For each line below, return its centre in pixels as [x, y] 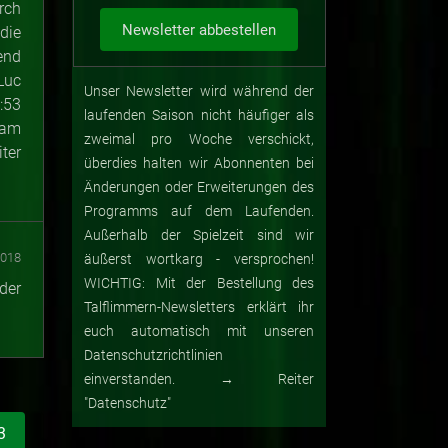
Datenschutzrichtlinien [154, 355]
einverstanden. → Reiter [199, 379]
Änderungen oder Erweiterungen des [199, 187]
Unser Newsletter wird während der [199, 91]
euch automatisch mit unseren [199, 331]
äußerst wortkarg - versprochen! [199, 259]
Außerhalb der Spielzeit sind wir [199, 235]
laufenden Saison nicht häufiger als [199, 115]
